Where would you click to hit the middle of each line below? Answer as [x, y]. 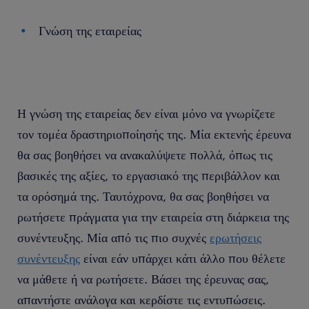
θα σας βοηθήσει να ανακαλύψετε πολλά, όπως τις [145, 154]
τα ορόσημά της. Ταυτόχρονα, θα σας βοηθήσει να [143, 196]
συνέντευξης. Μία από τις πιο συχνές [113, 237]
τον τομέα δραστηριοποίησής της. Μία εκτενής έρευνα [154, 134]
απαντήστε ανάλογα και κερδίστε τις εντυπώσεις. [141, 299]
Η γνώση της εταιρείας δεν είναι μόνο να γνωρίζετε [146, 113]
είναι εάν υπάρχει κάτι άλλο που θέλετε [183, 258]
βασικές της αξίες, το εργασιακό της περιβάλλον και [149, 175]
